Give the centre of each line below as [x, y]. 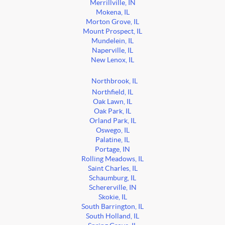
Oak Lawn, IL [113, 102]
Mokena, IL [113, 13]
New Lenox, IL [113, 60]
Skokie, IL [113, 197]
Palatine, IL [113, 140]
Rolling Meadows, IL [113, 159]
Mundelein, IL [113, 41]
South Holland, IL [113, 216]
